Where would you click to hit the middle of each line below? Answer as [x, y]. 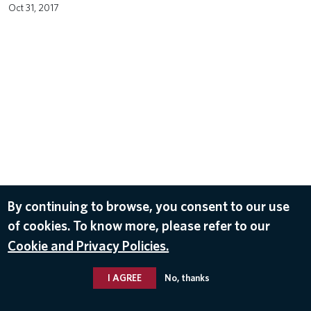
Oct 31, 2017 [33, 8]
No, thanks [187, 277]
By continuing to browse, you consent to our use [149, 206]
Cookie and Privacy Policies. [89, 245]
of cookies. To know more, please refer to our [139, 225]
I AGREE [124, 277]
